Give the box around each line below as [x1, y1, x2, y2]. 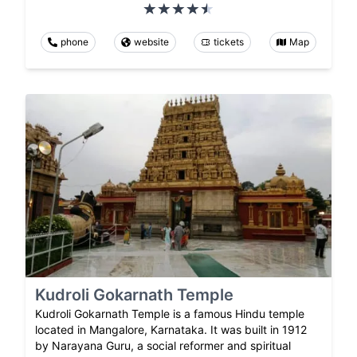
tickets [214, 35, 245, 48]
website [133, 35, 169, 48]
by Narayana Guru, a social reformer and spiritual [35, 338, 291, 352]
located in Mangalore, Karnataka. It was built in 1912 [35, 322, 307, 336]
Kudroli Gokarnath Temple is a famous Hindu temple [35, 306, 304, 320]
